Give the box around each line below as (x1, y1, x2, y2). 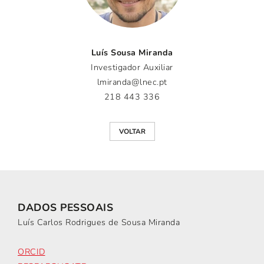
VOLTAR (118, 127, 146, 136)
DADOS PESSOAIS (18, 200, 117, 214)
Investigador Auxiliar (91, 62, 173, 73)
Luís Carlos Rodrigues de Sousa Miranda (18, 217, 180, 228)
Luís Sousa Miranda (91, 47, 173, 58)
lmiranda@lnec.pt (97, 77, 167, 88)
